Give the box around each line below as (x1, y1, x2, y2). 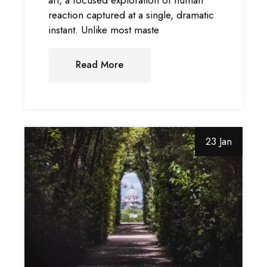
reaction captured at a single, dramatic (48, 7, 215, 22)
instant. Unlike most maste (48, 22, 160, 37)
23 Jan (205, 133, 232, 148)
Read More (76, 57, 124, 72)
